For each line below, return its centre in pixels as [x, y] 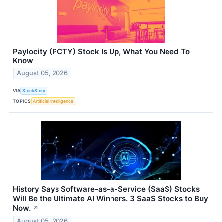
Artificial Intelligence [53, 101]
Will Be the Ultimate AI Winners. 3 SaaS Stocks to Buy [111, 199]
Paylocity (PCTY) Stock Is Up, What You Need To [101, 51]
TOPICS [22, 101]
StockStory [34, 90]
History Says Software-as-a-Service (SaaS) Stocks [106, 189]
